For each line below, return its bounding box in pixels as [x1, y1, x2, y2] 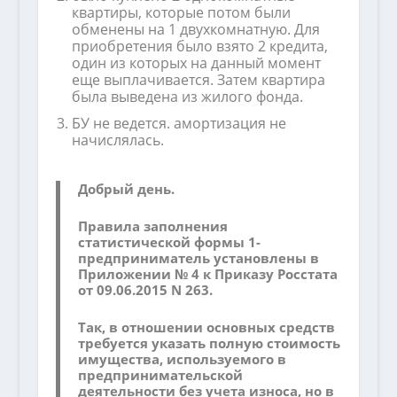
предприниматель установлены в [77, 249, 319, 268]
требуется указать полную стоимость [77, 334, 340, 353]
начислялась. [71, 130, 164, 151]
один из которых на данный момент [71, 52, 321, 73]
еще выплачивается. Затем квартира [71, 69, 325, 90]
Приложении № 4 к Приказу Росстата [77, 265, 338, 284]
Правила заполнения [77, 217, 228, 236]
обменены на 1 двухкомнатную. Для [71, 19, 320, 39]
